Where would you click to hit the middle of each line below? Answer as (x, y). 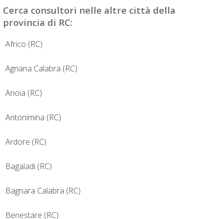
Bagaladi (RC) (29, 166)
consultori (54, 10)
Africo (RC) (24, 44)
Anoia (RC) (24, 93)
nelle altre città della (126, 10)
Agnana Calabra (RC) (41, 69)
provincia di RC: (38, 22)
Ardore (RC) (26, 142)
